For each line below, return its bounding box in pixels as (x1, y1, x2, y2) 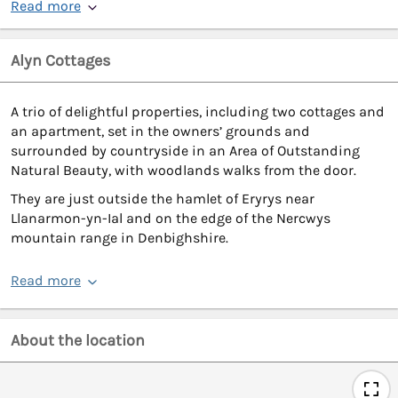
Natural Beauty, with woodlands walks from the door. (11, 162, 356, 179)
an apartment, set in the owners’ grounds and (11, 123, 310, 140)
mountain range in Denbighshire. (11, 229, 228, 247)
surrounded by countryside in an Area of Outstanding (11, 142, 360, 160)
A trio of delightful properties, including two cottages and (11, 103, 385, 121)
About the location (11, 330, 145, 351)
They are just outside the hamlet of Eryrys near (11, 190, 314, 208)
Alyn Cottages (11, 51, 110, 71)
